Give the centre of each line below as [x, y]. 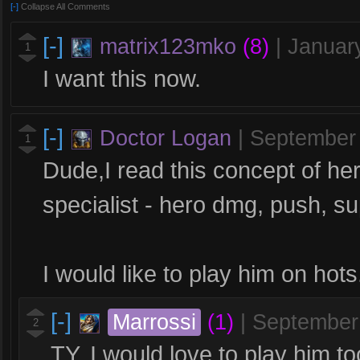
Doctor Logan [166, 138]
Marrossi [154, 322]
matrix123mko [168, 47]
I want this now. [122, 78]
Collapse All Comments [65, 6]
